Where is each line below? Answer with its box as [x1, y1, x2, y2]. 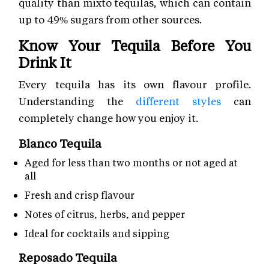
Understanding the [19, 94, 136, 107]
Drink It [19, 52, 71, 71]
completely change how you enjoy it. [19, 110, 198, 124]
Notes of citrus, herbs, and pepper [25, 207, 185, 220]
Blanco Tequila [19, 135, 101, 151]
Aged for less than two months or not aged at [25, 156, 238, 169]
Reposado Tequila [19, 249, 117, 265]
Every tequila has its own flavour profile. [19, 77, 251, 91]
